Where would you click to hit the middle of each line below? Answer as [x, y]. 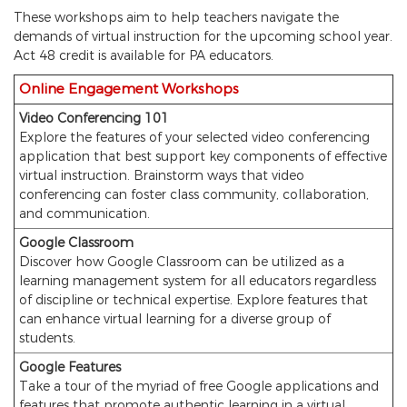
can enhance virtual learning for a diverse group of [175, 320]
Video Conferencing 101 [96, 119]
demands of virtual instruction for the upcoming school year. [203, 37]
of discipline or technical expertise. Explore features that [194, 301]
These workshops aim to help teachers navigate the [176, 18]
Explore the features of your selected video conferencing [194, 138]
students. [49, 339]
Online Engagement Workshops [129, 89]
